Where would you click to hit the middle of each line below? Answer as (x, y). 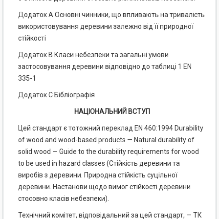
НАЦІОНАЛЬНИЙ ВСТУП (112, 112)
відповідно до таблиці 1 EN (148, 67)
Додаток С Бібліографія (56, 95)
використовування (48, 27)
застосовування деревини (61, 67)
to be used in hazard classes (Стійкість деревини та (99, 164)
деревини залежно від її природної (137, 27)
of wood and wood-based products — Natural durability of (106, 140)
